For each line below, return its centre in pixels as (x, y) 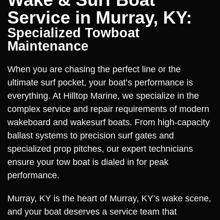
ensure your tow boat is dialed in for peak (88, 162)
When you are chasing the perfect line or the (94, 69)
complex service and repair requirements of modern (108, 109)
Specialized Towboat (73, 33)
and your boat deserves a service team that (92, 212)
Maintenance (48, 46)
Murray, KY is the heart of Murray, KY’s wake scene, (109, 198)
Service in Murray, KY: (100, 17)
